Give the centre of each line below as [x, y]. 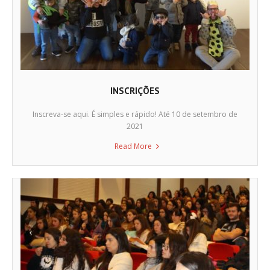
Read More [133, 146]
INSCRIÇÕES [135, 90]
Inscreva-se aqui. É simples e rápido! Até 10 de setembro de [135, 114]
